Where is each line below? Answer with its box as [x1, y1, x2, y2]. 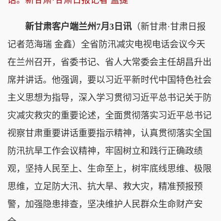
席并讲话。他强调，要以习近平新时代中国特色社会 [7, 74, 212, 85]
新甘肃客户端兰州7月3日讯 [25, 21, 132, 32]
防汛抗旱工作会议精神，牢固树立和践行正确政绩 [7, 146, 203, 156]
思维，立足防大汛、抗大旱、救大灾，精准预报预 [7, 181, 203, 191]
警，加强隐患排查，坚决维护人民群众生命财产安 [7, 199, 203, 209]
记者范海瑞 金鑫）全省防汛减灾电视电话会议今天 [7, 39, 205, 49]
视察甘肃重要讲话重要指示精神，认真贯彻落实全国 [7, 128, 212, 138]
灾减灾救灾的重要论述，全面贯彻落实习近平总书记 [7, 110, 212, 120]
